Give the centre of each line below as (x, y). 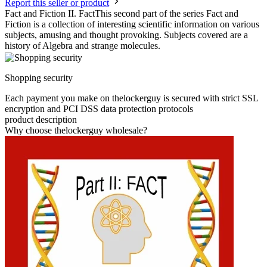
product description (41, 120)
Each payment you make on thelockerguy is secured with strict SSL (131, 98)
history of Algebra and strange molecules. (83, 46)
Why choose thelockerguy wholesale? (76, 131)
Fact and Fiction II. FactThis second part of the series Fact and (122, 14)
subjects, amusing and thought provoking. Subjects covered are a (126, 35)
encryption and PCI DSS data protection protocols (99, 109)
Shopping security (39, 78)
